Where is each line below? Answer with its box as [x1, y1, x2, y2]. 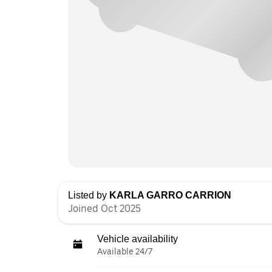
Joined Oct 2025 [68, 203, 141, 214]
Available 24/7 [97, 246, 152, 256]
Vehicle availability [97, 234, 178, 244]
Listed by [68, 190, 109, 200]
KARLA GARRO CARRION [109, 190, 231, 200]
